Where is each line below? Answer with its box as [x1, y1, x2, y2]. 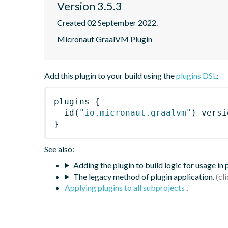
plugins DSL [176, 70, 217, 80]
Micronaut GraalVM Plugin [57, 34, 152, 44]
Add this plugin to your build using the [44, 70, 176, 80]
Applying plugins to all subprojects [65, 182, 186, 192]
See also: [44, 144, 74, 154]
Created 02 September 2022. [57, 17, 158, 27]
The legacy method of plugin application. [73, 171, 214, 181]
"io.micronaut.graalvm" [79, 107, 191, 118]
